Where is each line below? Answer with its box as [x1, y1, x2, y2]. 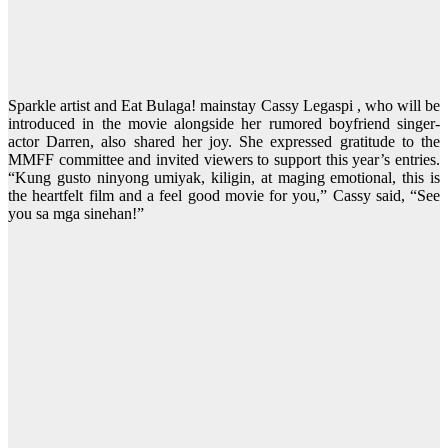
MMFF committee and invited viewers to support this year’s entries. [8, 151, 440, 169]
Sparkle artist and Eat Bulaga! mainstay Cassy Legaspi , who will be [8, 97, 440, 115]
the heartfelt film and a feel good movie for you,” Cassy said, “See [8, 187, 440, 205]
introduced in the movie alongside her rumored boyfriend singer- [8, 115, 440, 133]
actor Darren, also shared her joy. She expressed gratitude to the [8, 133, 440, 151]
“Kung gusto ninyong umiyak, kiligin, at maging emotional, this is [8, 169, 440, 187]
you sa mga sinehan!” [8, 205, 144, 223]
